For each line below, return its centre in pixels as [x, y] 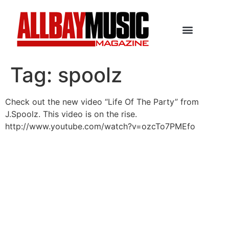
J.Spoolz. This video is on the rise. [71, 114]
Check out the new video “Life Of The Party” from [102, 102]
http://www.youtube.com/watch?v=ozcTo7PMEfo [100, 126]
